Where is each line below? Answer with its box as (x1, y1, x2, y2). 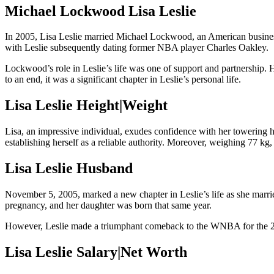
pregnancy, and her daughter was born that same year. (5, 200, 212, 211)
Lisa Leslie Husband (5, 160, 133, 177)
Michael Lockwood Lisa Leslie (5, 2, 196, 19)
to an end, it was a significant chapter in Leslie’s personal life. (5, 74, 241, 85)
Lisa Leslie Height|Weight (5, 97, 168, 114)
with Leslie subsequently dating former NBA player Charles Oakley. (5, 42, 268, 53)
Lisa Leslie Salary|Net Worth (5, 244, 187, 260)
